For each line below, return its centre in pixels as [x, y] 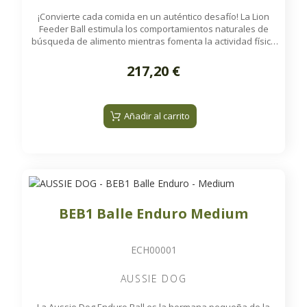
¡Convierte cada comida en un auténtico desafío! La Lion [153, 16]
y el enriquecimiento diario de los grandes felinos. [153, 53]
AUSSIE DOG [153, 279]
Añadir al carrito [157, 116]
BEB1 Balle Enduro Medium [153, 214]
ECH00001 [153, 250]
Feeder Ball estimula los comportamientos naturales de [153, 28]
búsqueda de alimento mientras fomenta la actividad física [153, 41]
